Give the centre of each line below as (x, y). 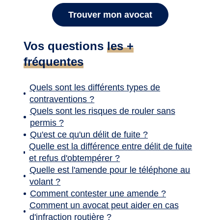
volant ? (45, 182)
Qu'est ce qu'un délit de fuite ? (89, 135)
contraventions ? (62, 99)
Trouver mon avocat (110, 14)
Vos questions (65, 46)
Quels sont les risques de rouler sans (102, 111)
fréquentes (54, 62)
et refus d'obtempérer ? (75, 158)
